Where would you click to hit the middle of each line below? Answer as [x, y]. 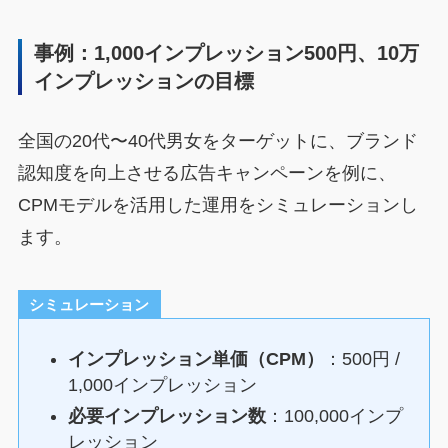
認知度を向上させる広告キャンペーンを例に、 [206, 173]
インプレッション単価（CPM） [196, 359]
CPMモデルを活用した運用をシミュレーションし [217, 205]
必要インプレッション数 [167, 415]
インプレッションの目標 [144, 80]
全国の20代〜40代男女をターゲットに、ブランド [217, 141]
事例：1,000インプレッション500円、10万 [227, 52]
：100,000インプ [335, 415]
